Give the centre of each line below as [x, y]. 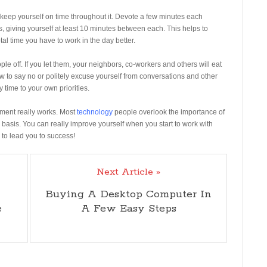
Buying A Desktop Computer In [128, 195]
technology [95, 112]
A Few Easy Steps [128, 209]
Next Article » [128, 172]
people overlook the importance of [170, 112]
